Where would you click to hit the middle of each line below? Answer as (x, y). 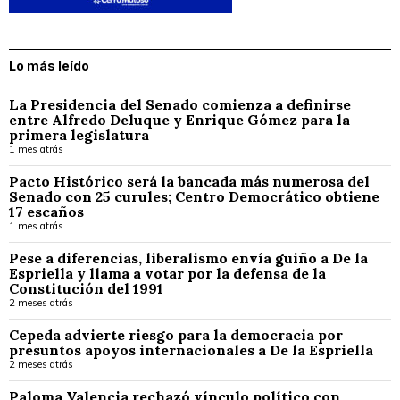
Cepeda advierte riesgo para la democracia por (176, 334)
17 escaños (46, 211)
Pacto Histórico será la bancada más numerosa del (189, 181)
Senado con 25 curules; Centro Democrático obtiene (194, 196)
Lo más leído (49, 65)
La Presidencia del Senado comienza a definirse (180, 104)
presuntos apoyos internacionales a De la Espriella (191, 350)
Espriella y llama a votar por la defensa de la (167, 273)
